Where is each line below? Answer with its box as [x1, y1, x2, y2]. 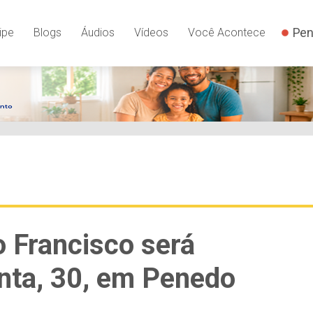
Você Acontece [187, 25, 265, 39]
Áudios [80, 25, 115, 39]
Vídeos [133, 25, 168, 39]
